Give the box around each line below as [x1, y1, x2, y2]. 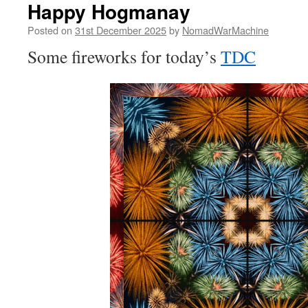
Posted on [27, 23, 72, 37]
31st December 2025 [75, 23, 166, 37]
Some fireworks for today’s [27, 45, 221, 68]
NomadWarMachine [182, 23, 269, 37]
